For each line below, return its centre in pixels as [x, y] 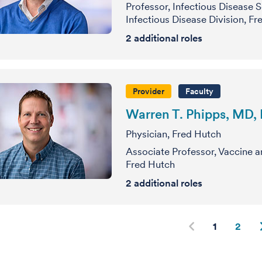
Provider [149, 91]
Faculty [199, 91]
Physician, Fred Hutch [173, 134]
